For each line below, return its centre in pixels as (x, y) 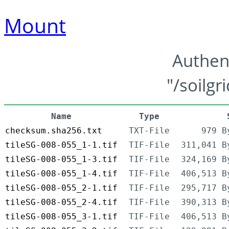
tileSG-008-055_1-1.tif (61, 145)
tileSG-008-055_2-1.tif (61, 188)
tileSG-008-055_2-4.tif (61, 202)
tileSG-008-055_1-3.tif (61, 159)
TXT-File (149, 131)
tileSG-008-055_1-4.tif (61, 174)
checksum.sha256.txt (54, 131)
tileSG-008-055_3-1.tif (61, 217)
